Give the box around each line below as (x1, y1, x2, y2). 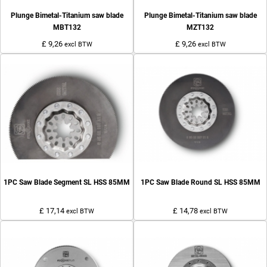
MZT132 (187, 23, 214, 32)
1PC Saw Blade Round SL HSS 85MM (140, 178, 260, 187)
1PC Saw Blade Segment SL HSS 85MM (4, 178, 130, 187)
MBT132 (52, 23, 81, 32)
